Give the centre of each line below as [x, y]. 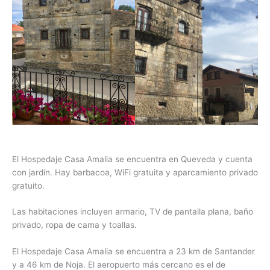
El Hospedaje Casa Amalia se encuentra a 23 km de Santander [133, 252]
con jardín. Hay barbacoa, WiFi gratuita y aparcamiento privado [135, 172]
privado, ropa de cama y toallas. [74, 225]
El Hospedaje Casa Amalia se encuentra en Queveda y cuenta [132, 159]
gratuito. [28, 185]
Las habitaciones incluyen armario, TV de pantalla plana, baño [133, 212]
